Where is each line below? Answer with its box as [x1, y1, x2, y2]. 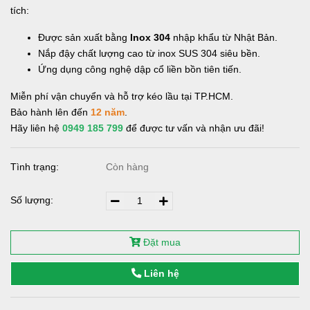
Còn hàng [106, 161, 149, 172]
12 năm [91, 107, 125, 118]
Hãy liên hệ [10, 122, 62, 134]
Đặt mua [143, 237, 181, 248]
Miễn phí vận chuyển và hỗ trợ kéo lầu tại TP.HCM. [10, 91, 233, 102]
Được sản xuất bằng [38, 32, 130, 43]
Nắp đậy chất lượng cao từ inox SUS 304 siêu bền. [38, 48, 260, 59]
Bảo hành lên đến [10, 107, 91, 118]
